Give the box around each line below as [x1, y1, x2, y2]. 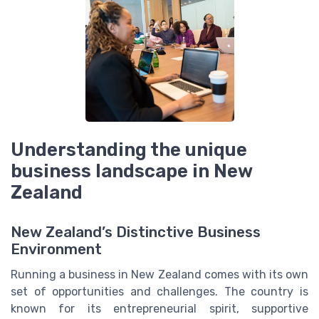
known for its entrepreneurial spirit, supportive [11, 302, 308, 316]
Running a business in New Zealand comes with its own [11, 268, 308, 282]
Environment [11, 241, 102, 258]
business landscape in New [11, 160, 252, 182]
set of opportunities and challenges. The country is [11, 285, 308, 299]
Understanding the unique [11, 139, 247, 160]
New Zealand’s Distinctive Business [11, 224, 261, 241]
